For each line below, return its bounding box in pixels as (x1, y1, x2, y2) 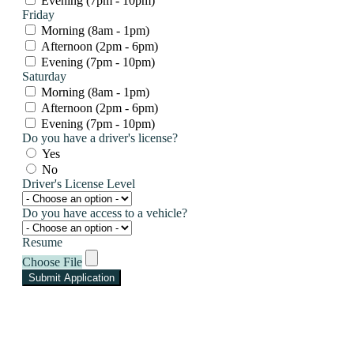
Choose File (22, 254, 82, 269)
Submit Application (28, 271, 115, 284)
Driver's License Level (22, 176, 135, 190)
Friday (22, 7, 55, 21)
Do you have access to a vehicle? (22, 205, 187, 220)
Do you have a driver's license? (22, 130, 178, 145)
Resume (22, 235, 62, 249)
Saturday (22, 69, 66, 83)
